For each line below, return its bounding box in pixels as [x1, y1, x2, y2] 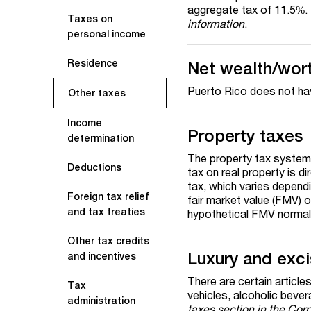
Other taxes [68, 87, 126, 99]
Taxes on [67, 13, 112, 24]
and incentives [67, 251, 136, 262]
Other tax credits [67, 235, 149, 246]
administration [67, 295, 135, 306]
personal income [67, 28, 146, 40]
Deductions [67, 162, 121, 173]
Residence [67, 58, 118, 69]
